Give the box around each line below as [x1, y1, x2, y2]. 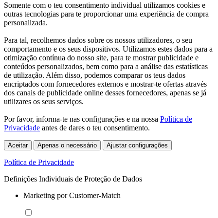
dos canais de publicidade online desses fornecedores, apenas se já [4, 88, 206, 97]
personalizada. [4, 18, 48, 27]
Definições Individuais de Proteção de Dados [4, 174, 142, 183]
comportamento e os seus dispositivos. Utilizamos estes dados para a [4, 44, 213, 53]
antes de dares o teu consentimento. [40, 123, 150, 132]
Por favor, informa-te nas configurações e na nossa [4, 114, 160, 123]
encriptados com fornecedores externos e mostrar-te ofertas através [4, 79, 207, 88]
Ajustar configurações [107, 141, 168, 149]
